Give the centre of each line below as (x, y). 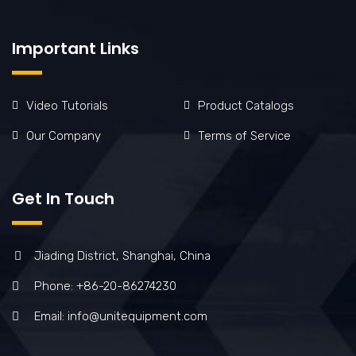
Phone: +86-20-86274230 (105, 286)
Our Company (64, 135)
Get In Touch (63, 198)
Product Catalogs (246, 105)
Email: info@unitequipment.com (121, 316)
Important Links (75, 48)
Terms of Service (244, 135)
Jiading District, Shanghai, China (122, 255)
